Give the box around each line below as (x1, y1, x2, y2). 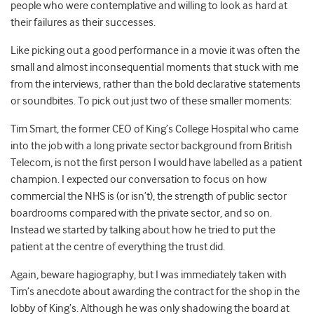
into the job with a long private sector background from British (11, 139, 292, 153)
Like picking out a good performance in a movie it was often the (11, 44, 300, 57)
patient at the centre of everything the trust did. (11, 240, 225, 254)
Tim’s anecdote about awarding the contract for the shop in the (11, 285, 300, 299)
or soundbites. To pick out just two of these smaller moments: (11, 95, 292, 108)
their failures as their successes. (11, 16, 156, 29)
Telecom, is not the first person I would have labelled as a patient (11, 156, 302, 170)
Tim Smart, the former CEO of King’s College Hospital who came (11, 123, 299, 136)
